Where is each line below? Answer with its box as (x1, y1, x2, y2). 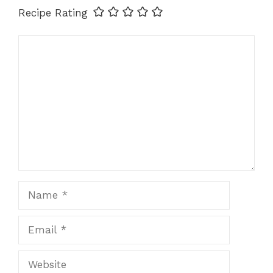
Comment (18, 36, 68, 49)
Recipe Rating (18, 7, 88, 19)
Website (18, 251, 56, 264)
